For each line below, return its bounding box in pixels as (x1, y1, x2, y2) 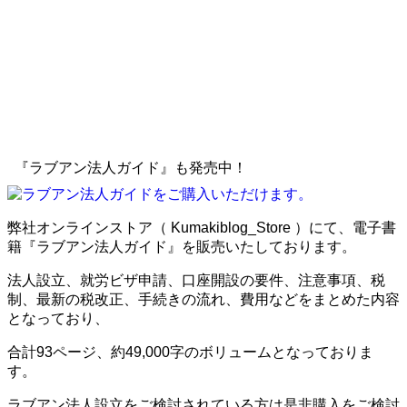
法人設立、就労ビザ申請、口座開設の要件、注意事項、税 (7, 273, 385, 289)
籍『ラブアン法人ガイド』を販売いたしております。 (7, 239, 356, 255)
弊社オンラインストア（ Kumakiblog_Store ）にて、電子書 (7, 220, 396, 236)
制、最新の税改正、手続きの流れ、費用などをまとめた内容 (7, 292, 400, 308)
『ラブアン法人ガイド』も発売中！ (15, 160, 247, 176)
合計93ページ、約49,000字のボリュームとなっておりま (7, 344, 373, 361)
